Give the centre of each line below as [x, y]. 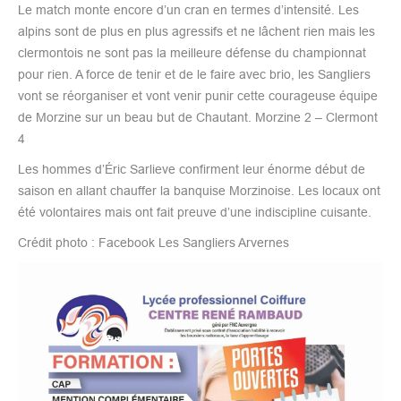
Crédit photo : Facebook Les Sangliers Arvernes [154, 242]
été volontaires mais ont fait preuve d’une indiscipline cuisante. [195, 212]
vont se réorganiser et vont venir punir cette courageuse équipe [198, 95]
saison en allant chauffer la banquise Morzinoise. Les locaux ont [199, 190]
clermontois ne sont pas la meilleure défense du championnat [192, 52]
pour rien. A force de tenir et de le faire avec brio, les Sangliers [194, 74]
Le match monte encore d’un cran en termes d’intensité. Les [188, 9]
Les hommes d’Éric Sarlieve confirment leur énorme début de [192, 169]
